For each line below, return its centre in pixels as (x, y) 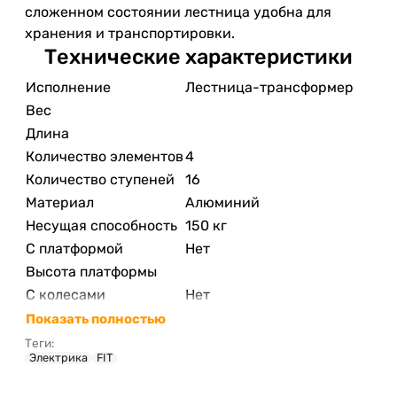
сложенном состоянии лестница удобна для (178, 12)
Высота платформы (91, 271)
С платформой (74, 248)
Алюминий (222, 202)
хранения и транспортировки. (130, 33)
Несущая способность (101, 225)
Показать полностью (96, 319)
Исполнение (68, 87)
